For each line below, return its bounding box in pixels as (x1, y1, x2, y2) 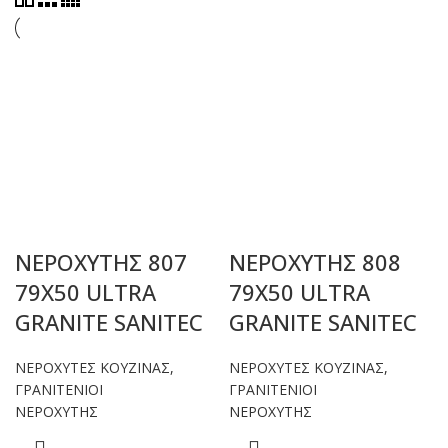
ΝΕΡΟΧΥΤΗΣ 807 (15, 247, 187, 277)
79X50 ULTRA (229, 277, 370, 307)
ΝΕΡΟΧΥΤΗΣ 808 (229, 247, 401, 277)
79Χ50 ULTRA (15, 277, 156, 307)
